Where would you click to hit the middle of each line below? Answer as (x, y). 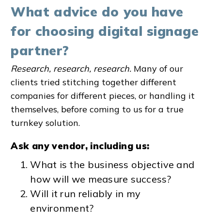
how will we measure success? (101, 179)
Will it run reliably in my (85, 194)
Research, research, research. (71, 69)
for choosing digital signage (105, 31)
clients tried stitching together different (94, 82)
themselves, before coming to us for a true (97, 109)
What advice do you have (97, 11)
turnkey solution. (46, 123)
